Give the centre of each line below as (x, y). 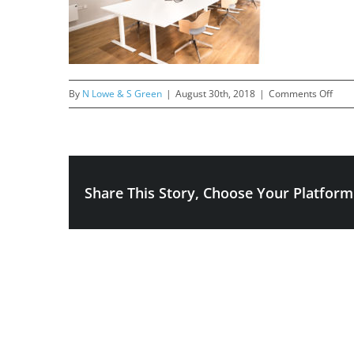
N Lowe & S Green (122, 94)
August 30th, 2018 (215, 94)
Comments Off (301, 94)
